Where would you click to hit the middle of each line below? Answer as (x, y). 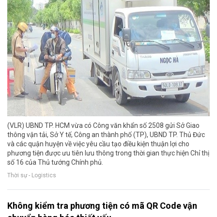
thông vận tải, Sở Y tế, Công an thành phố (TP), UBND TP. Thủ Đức (106, 135)
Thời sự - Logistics (32, 176)
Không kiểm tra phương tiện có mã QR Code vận (102, 206)
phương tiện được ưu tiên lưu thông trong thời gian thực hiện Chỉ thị (108, 153)
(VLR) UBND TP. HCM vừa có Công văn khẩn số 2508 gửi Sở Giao (103, 126)
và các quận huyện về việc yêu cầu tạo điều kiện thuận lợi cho (98, 144)
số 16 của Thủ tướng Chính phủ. (55, 163)
